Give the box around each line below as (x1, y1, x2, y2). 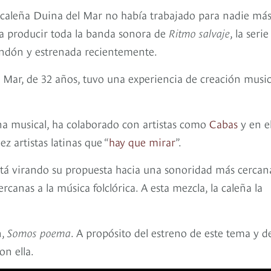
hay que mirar (109, 134, 175, 149)
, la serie (230, 25, 269, 41)
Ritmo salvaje (169, 25, 230, 41)
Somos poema (7, 224, 71, 240)
